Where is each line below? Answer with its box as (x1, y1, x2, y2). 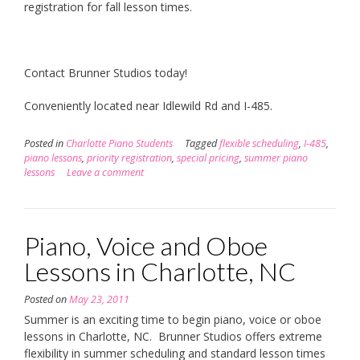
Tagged (185, 136, 219, 150)
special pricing (177, 150, 239, 165)
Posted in (24, 136, 66, 150)
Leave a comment (67, 165, 144, 179)
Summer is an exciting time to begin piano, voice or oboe (24, 311, 321, 327)
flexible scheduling (219, 136, 299, 150)
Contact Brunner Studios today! (24, 64, 187, 80)
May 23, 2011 (69, 292, 129, 306)
